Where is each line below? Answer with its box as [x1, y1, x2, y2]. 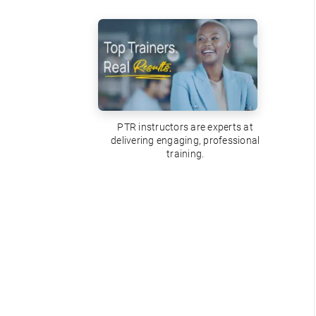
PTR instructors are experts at [117, 121, 253, 133]
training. [166, 148, 205, 160]
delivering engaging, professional [111, 135, 260, 147]
